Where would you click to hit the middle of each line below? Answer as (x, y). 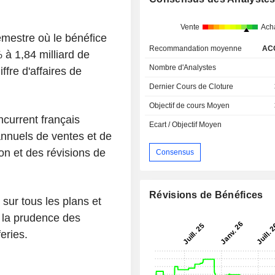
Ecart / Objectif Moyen (186, 125)
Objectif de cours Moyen (190, 106)
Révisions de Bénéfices (206, 195)
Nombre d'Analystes (183, 68)
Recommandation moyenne (196, 49)
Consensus (175, 152)
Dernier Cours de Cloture (192, 87)
